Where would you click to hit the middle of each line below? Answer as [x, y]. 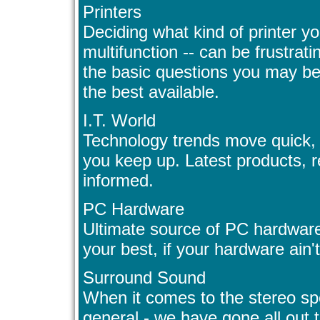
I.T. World [119, 121]
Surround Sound [144, 278]
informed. [118, 181]
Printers [112, 12]
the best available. [151, 92]
